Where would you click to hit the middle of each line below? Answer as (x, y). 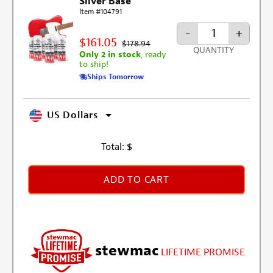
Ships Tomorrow (116, 76)
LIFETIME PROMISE (203, 253)
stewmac (127, 251)
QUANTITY (213, 51)
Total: (112, 147)
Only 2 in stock (110, 54)
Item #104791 (101, 11)
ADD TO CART (136, 179)
